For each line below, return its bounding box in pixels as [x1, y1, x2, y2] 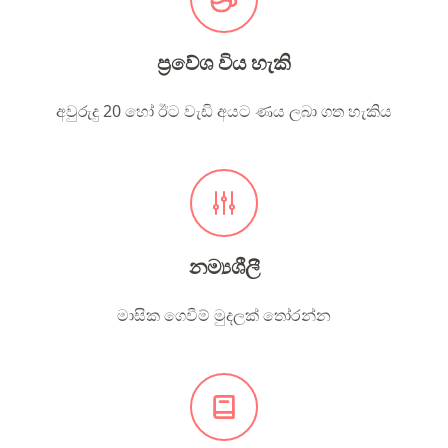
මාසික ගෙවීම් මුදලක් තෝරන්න [117, 304, 331, 326]
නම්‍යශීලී [188, 253, 260, 280]
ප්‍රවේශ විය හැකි [157, 49, 291, 76]
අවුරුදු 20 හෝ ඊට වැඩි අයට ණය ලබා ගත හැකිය [56, 100, 392, 122]
